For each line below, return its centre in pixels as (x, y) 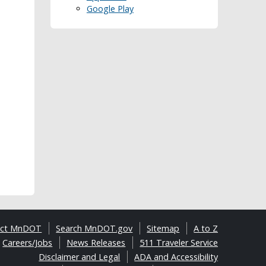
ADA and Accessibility (176, 257)
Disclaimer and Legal (80, 257)
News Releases (96, 243)
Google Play (110, 8)
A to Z (206, 229)
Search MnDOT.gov (94, 229)
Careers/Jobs (28, 243)
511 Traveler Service (179, 243)
